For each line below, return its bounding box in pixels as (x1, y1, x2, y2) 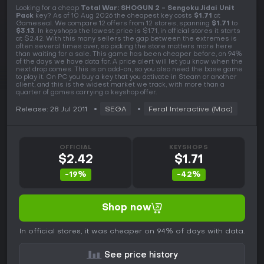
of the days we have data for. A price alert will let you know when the (16, 58, 243, 65)
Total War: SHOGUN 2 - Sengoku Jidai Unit (81, 5, 235, 12)
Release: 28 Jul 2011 (16, 105, 87, 113)
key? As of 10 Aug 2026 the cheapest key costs (34, 12, 194, 19)
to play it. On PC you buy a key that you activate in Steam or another (16, 74, 237, 81)
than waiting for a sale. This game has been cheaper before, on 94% (16, 51, 242, 58)
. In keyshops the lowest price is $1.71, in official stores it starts (35, 28, 240, 35)
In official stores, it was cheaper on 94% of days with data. (19, 227, 245, 235)
